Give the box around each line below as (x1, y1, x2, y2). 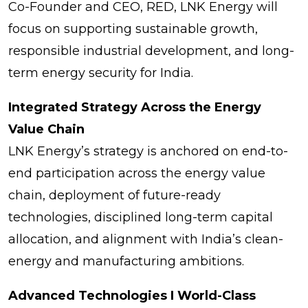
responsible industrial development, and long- (8, 43, 294, 58)
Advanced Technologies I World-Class (8, 287, 256, 303)
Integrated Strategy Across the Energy (8, 99, 261, 115)
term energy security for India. (8, 65, 193, 80)
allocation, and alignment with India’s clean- (8, 231, 283, 247)
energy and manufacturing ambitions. (8, 253, 244, 269)
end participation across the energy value (8, 165, 265, 181)
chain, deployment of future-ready (8, 187, 221, 203)
